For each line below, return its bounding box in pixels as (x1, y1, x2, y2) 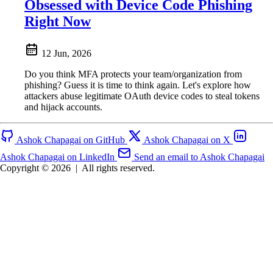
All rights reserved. (82, 162, 155, 173)
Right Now (24, 13, 91, 29)
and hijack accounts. (24, 101, 102, 112)
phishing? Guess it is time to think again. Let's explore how (24, 79, 251, 90)
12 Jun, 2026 (41, 48, 91, 58)
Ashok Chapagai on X (144, 134, 230, 145)
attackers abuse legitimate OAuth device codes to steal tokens (24, 90, 260, 101)
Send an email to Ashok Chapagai (134, 151, 264, 162)
